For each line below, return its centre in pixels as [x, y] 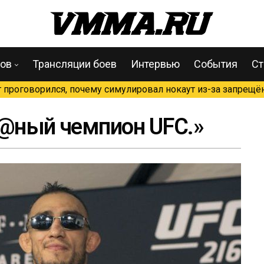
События [216, 64]
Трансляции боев [75, 64]
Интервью [155, 64]
